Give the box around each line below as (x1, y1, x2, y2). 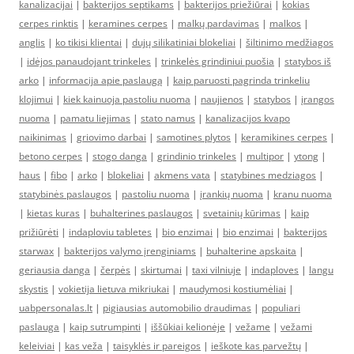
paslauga (19, 320, 59, 333)
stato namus (141, 111, 195, 125)
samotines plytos (156, 130, 231, 144)
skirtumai (141, 263, 182, 277)
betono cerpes (19, 149, 82, 163)
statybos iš (284, 55, 331, 68)
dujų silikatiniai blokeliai (132, 36, 235, 49)
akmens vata (154, 168, 210, 182)
